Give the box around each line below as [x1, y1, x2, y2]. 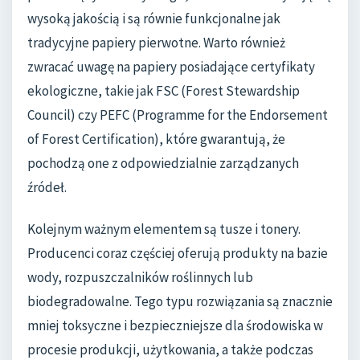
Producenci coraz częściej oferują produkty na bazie [27, 243, 328, 262]
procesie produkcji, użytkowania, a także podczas [27, 340, 313, 358]
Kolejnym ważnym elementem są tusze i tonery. [27, 219, 301, 238]
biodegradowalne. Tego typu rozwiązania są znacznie [27, 292, 333, 310]
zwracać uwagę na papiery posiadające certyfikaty [27, 58, 315, 76]
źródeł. [27, 178, 67, 197]
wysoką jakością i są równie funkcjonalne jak [27, 10, 280, 28]
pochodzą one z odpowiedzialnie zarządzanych [27, 154, 299, 173]
